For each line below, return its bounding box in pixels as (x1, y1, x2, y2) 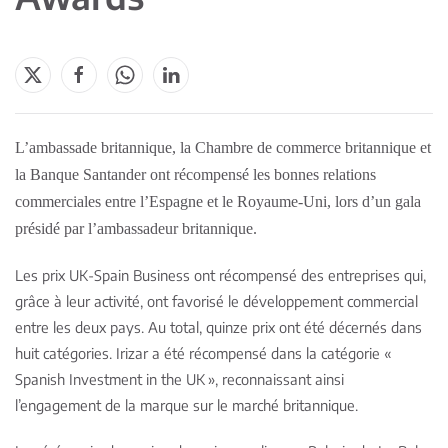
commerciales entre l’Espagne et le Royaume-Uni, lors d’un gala (15, 193, 421, 210)
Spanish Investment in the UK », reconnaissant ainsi (15, 370, 344, 388)
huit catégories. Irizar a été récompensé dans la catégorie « (15, 344, 394, 362)
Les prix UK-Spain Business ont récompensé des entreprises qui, (15, 266, 426, 284)
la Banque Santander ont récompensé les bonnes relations (15, 166, 376, 183)
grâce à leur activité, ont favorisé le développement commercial (15, 292, 418, 310)
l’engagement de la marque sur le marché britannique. (15, 396, 358, 414)
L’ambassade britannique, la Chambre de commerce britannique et (15, 139, 431, 156)
